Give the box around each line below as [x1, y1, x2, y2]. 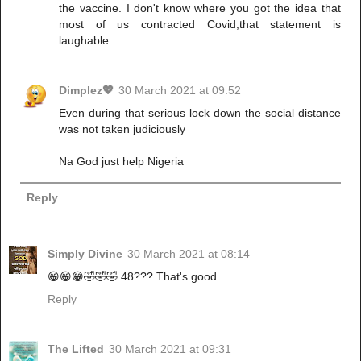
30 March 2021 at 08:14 [127, 247, 250, 260]
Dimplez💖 [59, 83, 114, 97]
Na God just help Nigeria [59, 154, 185, 168]
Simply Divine [48, 247, 122, 260]
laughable [59, 33, 110, 47]
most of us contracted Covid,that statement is [59, 17, 341, 31]
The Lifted [48, 342, 104, 355]
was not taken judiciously [59, 122, 186, 135]
